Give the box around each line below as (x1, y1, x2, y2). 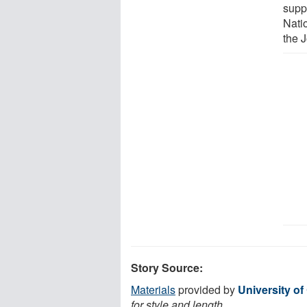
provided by (175, 281, 238, 297)
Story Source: (131, 259, 203, 275)
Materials (131, 281, 175, 297)
